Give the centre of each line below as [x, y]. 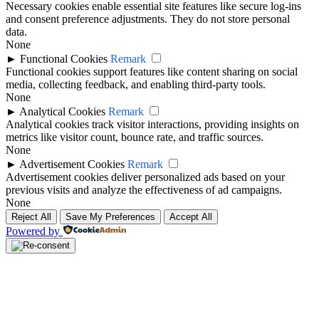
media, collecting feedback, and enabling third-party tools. [136, 84]
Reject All [31, 216]
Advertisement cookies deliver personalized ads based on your [145, 177]
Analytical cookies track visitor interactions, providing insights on [152, 124]
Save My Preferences [110, 216]
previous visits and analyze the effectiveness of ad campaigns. [144, 189]
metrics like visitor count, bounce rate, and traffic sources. [135, 137]
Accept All [191, 216]
